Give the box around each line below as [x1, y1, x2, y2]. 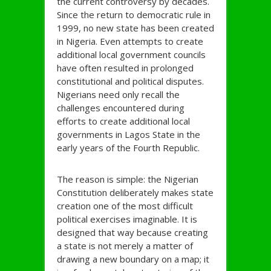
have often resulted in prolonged [57, 62, 194, 74]
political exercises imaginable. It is [57, 213, 197, 226]
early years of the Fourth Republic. [57, 142, 200, 154]
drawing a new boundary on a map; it [57, 253, 209, 266]
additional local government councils [57, 48, 206, 61]
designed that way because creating [57, 226, 208, 239]
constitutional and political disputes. [57, 75, 204, 88]
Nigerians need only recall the [57, 88, 180, 101]
